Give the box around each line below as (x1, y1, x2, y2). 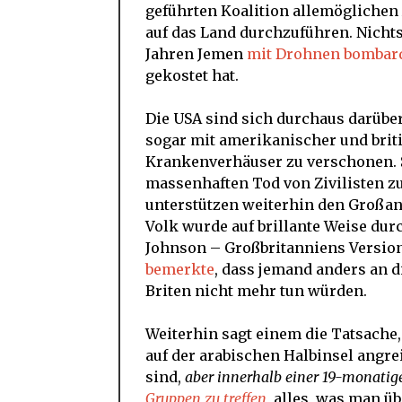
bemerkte (145, 259, 214, 278)
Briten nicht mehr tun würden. (145, 281, 367, 300)
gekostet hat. (145, 66, 239, 84)
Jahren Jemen (145, 44, 247, 63)
